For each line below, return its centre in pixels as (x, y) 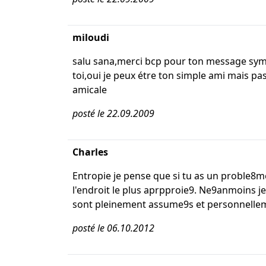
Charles (90, 152)
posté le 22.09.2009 (113, 113)
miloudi (91, 37)
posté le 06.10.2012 (113, 228)
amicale (90, 90)
